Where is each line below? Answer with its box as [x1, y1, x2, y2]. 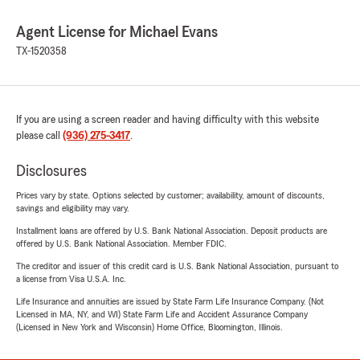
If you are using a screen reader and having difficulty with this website [16, 114, 319, 125]
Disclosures [16, 163, 87, 179]
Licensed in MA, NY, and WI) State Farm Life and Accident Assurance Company [16, 309, 308, 319]
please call [16, 130, 63, 141]
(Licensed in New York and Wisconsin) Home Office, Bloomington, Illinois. [16, 322, 283, 332]
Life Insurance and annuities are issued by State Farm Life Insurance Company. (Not [16, 297, 324, 306]
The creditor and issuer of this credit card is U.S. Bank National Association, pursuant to [16, 261, 338, 271]
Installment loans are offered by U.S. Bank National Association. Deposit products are [16, 226, 327, 235]
